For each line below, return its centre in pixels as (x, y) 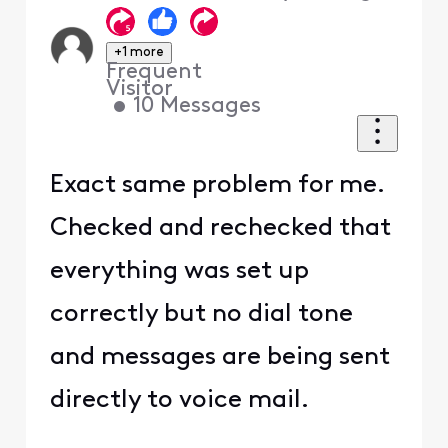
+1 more (139, 53)
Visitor (140, 90)
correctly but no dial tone (201, 315)
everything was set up (179, 272)
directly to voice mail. (179, 401)
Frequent (154, 73)
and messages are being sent (219, 358)
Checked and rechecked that (220, 229)
